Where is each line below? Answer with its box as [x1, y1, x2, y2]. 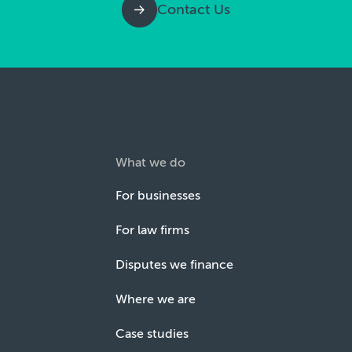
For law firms [115, 222, 190, 238]
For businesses [115, 188, 201, 203]
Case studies [115, 326, 189, 342]
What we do [115, 155, 186, 170]
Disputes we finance [115, 257, 234, 273]
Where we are [115, 291, 196, 307]
